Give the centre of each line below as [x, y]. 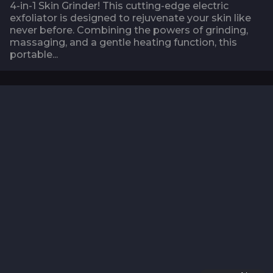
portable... [34, 54]
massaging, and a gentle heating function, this [123, 42]
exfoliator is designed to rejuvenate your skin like [130, 18]
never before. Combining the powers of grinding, [129, 30]
